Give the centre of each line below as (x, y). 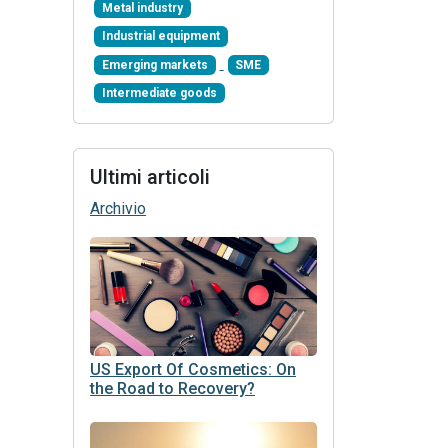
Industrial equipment (160, 36)
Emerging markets (154, 64)
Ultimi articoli (150, 177)
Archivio (118, 209)
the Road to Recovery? (172, 389)
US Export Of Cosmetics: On (193, 370)
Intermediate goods (159, 93)
